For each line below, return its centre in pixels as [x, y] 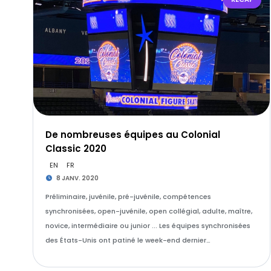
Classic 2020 [76, 149]
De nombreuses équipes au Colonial [132, 135]
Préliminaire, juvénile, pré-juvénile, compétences [128, 197]
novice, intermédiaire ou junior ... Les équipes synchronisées [148, 226]
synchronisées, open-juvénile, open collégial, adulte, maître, [149, 211]
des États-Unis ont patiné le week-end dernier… [128, 240]
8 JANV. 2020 [77, 178]
